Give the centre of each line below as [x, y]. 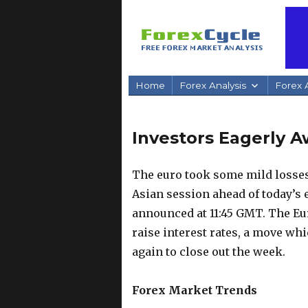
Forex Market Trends [194, 290]
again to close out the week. [208, 251]
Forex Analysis [213, 85]
